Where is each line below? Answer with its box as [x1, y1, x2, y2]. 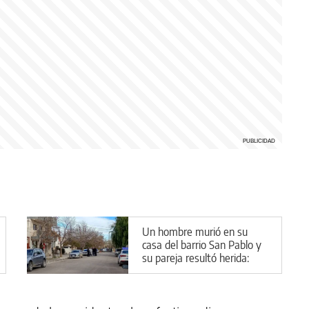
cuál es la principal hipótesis [142, 263, 264, 278]
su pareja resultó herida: [142, 250, 249, 265]
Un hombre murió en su [142, 224, 248, 239]
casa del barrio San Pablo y [142, 237, 261, 252]
